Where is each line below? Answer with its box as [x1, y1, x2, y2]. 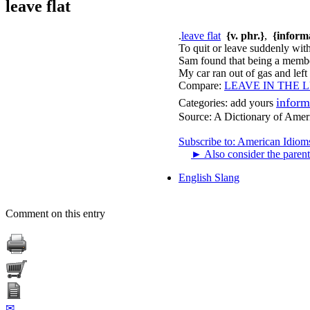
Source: [179, 110, 214, 122]
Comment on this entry [6, 207, 105, 219]
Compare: [179, 79, 221, 91]
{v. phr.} [226, 29, 264, 42]
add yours [230, 96, 273, 109]
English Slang [179, 171, 239, 183]
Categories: [179, 96, 228, 109]
